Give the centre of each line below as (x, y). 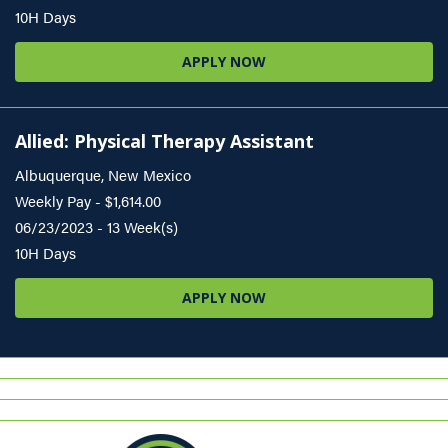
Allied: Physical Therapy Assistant (164, 141)
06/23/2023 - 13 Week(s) (96, 227)
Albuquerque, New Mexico (103, 175)
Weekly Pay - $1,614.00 (88, 201)
